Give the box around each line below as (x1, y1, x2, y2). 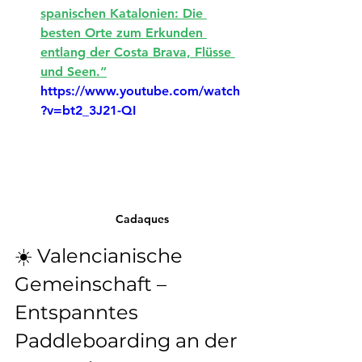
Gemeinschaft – (15, 271, 171, 296)
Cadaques (116, 211, 169, 226)
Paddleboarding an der (15, 328, 242, 352)
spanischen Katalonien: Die (40, 6, 207, 21)
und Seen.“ (40, 64, 107, 79)
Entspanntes (15, 300, 143, 324)
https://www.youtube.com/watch (40, 83, 240, 99)
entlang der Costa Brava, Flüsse (40, 44, 235, 60)
